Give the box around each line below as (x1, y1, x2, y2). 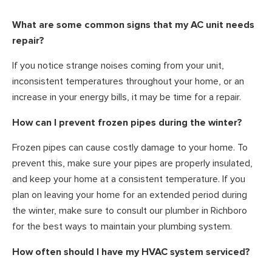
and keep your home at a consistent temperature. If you (12, 173, 245, 186)
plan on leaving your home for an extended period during (12, 189, 247, 202)
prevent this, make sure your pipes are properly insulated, (12, 157, 253, 170)
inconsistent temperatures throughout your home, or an (12, 75, 244, 88)
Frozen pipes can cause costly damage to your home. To (12, 141, 248, 154)
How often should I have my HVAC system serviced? (12, 245, 250, 258)
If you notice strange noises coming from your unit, (12, 59, 224, 72)
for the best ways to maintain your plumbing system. (12, 220, 232, 233)
